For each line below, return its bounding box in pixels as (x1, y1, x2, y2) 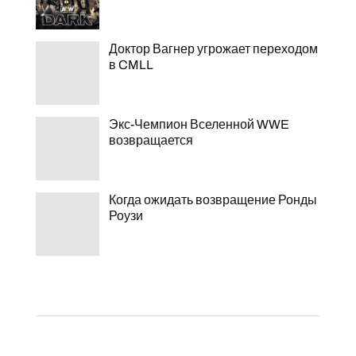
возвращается (108, 133, 193, 147)
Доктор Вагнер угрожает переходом (108, 42, 318, 56)
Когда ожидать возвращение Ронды (108, 193, 317, 207)
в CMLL (108, 58, 153, 72)
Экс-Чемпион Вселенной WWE (108, 118, 289, 131)
